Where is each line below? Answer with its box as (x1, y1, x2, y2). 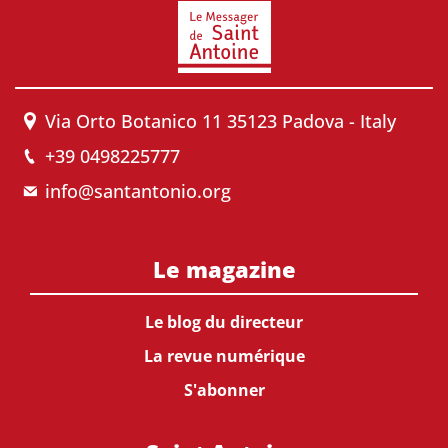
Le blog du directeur (145, 311, 303, 333)
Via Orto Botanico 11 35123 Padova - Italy (45, 109, 396, 133)
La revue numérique (143, 345, 305, 367)
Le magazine (152, 254, 296, 284)
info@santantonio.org (45, 179, 231, 203)
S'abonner (183, 379, 265, 401)
